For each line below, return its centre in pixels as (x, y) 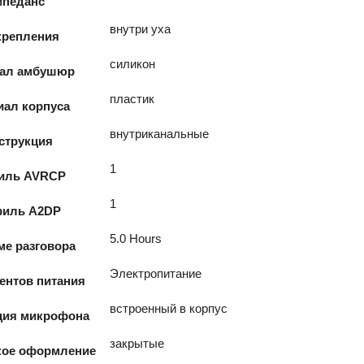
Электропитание (156, 273)
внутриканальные (160, 134)
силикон (133, 64)
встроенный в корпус (169, 308)
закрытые (137, 343)
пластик (132, 99)
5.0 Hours (136, 238)
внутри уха (141, 29)
